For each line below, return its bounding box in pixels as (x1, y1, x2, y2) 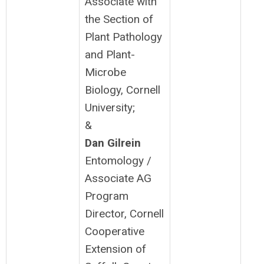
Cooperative (85, 225, 144, 238)
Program (85, 189, 128, 203)
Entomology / (85, 154, 151, 167)
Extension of (85, 242, 146, 256)
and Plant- (85, 48, 135, 61)
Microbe (85, 65, 126, 79)
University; (85, 101, 135, 114)
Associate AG (85, 171, 151, 185)
